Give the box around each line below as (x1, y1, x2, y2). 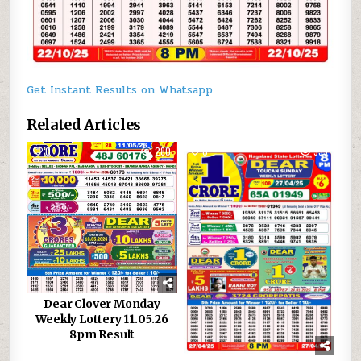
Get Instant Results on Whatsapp (27, 81, 214, 99)
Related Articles (27, 115, 141, 135)
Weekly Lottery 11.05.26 (35, 312, 168, 327)
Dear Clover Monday (44, 297, 160, 312)
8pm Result (69, 327, 135, 342)
